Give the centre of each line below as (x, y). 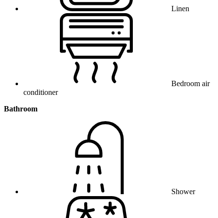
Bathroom (21, 109)
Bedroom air (191, 84)
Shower (183, 192)
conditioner (41, 92)
